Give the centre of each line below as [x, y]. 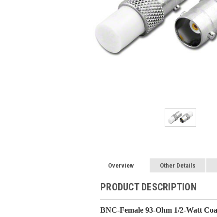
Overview [121, 165]
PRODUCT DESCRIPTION [148, 187]
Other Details [178, 165]
